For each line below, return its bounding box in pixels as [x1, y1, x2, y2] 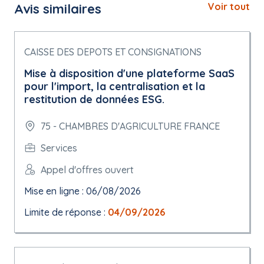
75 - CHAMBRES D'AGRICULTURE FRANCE [41, 120, 220, 132]
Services [41, 141, 77, 154]
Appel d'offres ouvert [41, 163, 134, 176]
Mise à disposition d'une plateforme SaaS [24, 67, 235, 80]
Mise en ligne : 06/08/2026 [24, 185, 141, 197]
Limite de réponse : [24, 206, 108, 218]
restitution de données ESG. [24, 93, 164, 106]
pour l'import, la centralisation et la [24, 80, 205, 93]
